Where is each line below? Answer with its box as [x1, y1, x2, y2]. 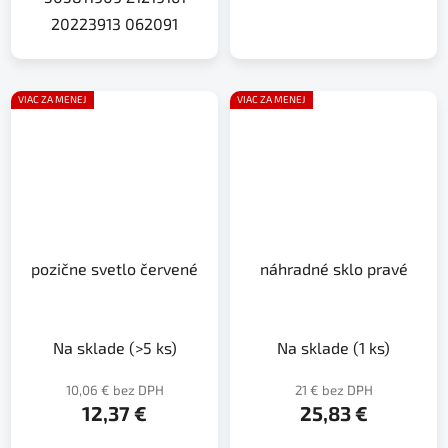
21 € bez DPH [294, 381, 373, 398]
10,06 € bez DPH [65, 381, 164, 398]
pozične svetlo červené [31, 258, 198, 278]
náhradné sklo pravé [259, 258, 408, 278]
